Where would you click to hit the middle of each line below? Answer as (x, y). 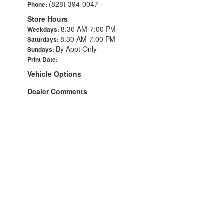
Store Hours (48, 19)
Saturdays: (44, 39)
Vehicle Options (54, 74)
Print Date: (43, 59)
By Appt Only (76, 49)
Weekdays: (44, 29)
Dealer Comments (57, 91)
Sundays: (42, 49)
